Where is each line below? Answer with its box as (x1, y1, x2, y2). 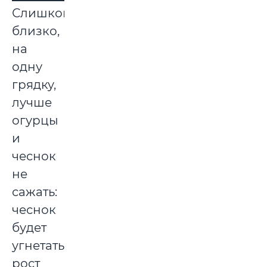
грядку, (12, 77, 56, 92)
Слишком (12, 6, 72, 21)
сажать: (12, 185, 57, 200)
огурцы (12, 113, 58, 128)
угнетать (12, 238, 64, 253)
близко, (12, 24, 60, 39)
